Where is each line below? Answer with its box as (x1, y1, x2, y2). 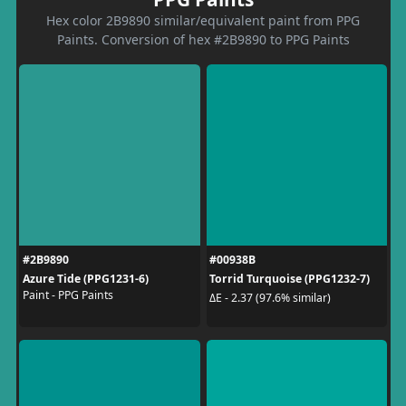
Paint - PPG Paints (22, 286, 113, 303)
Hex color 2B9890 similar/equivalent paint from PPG (46, 11, 360, 29)
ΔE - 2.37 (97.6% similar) (209, 290, 331, 305)
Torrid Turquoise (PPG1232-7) (209, 270, 370, 286)
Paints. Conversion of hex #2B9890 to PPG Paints (56, 30, 350, 48)
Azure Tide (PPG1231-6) (22, 270, 149, 286)
